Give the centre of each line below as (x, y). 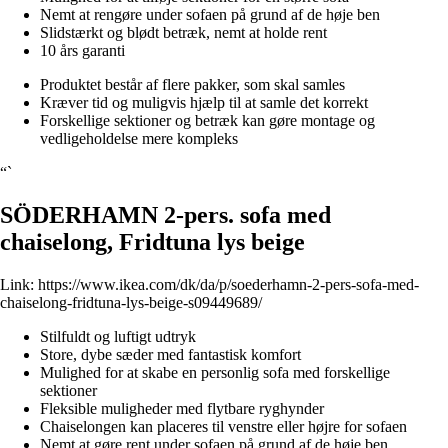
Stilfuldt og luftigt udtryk (118, 336)
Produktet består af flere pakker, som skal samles (192, 85)
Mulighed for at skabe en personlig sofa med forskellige (215, 372)
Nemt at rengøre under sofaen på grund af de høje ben (210, 15)
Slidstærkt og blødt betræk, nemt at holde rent (183, 33)
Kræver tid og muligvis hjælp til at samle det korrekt (204, 103)
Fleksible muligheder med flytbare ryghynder (182, 408)
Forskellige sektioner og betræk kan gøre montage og (207, 121)
